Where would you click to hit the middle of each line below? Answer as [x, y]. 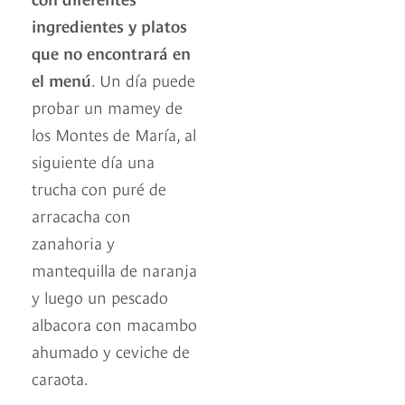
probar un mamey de [107, 106]
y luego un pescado [100, 296]
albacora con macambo [114, 323]
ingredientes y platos [109, 24]
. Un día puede [143, 79]
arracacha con [81, 214]
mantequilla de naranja [114, 268]
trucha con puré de [99, 187]
